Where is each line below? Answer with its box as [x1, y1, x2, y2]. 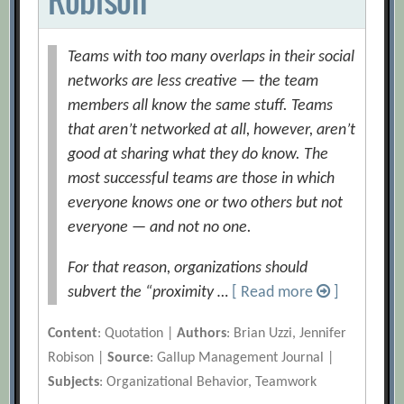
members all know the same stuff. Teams [68, 97, 334, 115]
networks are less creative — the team [68, 73, 319, 91]
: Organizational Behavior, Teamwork [99, 375, 317, 390]
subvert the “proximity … [68, 284, 233, 302]
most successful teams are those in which [68, 170, 335, 188]
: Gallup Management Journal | [150, 351, 335, 366]
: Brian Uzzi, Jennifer [226, 326, 347, 342]
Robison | [48, 351, 108, 366]
